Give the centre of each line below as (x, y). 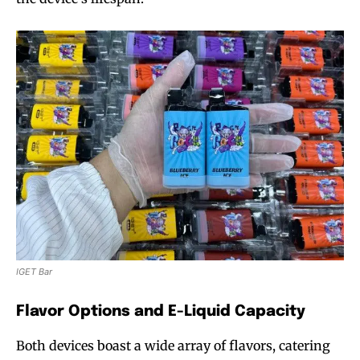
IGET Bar (34, 271)
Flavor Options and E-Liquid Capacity (161, 311)
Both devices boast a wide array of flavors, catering (173, 345)
